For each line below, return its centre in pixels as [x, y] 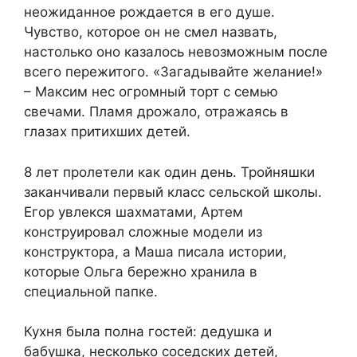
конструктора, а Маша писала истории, [155, 251]
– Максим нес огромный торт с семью [151, 92]
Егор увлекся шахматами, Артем [133, 212]
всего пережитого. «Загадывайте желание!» [173, 72]
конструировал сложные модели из [143, 231]
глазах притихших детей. [107, 132]
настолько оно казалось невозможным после [176, 52]
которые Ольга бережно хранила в [141, 271]
